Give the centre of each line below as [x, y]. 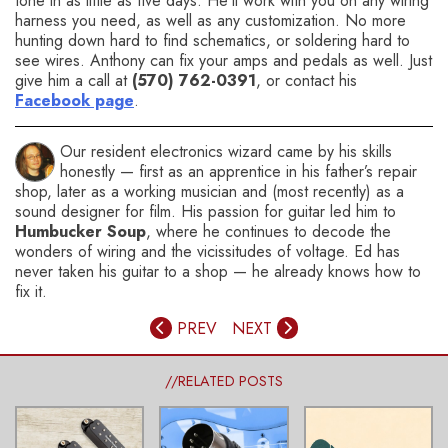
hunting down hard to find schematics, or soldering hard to [212, 41]
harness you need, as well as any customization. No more [210, 21]
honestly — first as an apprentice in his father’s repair [238, 172]
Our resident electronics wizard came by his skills [226, 152]
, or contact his [306, 81]
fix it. [31, 292]
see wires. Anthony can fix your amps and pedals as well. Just [223, 61]
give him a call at [73, 81]
